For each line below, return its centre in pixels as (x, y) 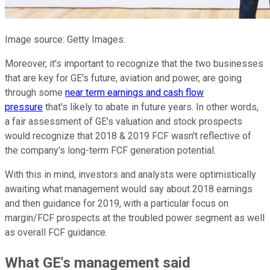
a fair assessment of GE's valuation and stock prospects (124, 121)
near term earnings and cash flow (134, 92)
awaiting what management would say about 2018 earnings (129, 189)
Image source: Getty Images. (65, 39)
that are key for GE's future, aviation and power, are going (123, 78)
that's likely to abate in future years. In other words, (151, 107)
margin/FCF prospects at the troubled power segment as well (135, 218)
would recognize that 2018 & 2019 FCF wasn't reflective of (128, 136)
